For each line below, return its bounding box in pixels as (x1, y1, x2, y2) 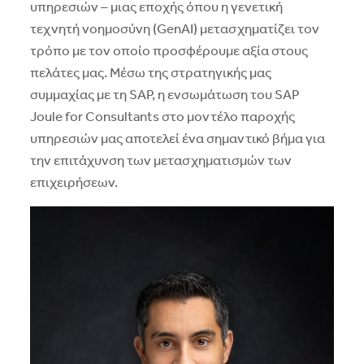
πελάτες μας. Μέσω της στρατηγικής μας (29, 66, 271, 80)
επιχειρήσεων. (29, 175, 118, 190)
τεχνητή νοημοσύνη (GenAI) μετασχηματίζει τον (29, 22, 319, 37)
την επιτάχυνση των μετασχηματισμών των (29, 154, 292, 168)
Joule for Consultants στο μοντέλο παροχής (29, 110, 295, 124)
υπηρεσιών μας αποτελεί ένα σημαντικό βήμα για (29, 132, 325, 146)
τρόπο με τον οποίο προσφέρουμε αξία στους (29, 44, 308, 58)
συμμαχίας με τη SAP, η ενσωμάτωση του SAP (29, 88, 300, 102)
